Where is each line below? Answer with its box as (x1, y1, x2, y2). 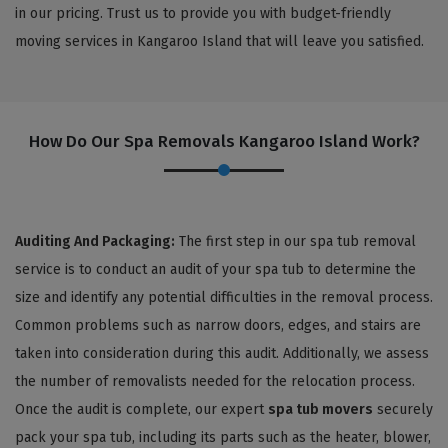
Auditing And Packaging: (15, 232, 175, 250)
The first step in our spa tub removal (175, 232, 416, 250)
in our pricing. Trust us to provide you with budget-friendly (15, 4, 391, 22)
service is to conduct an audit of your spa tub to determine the (15, 260, 416, 278)
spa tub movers (268, 400, 373, 418)
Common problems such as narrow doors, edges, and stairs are (15, 316, 421, 334)
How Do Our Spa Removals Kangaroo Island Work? (28, 130, 420, 152)
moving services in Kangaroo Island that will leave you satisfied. (15, 32, 424, 50)
